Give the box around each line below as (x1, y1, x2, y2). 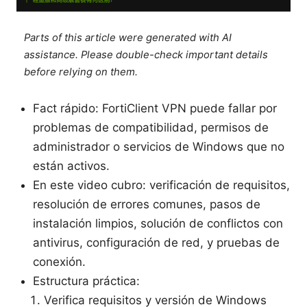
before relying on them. (24, 66, 138, 79)
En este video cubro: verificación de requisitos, (33, 178, 290, 193)
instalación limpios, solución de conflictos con (33, 217, 283, 231)
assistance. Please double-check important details (24, 49, 269, 62)
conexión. (33, 255, 86, 269)
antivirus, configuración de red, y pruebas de (33, 236, 280, 250)
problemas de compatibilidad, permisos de (33, 121, 269, 135)
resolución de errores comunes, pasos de (33, 197, 260, 212)
